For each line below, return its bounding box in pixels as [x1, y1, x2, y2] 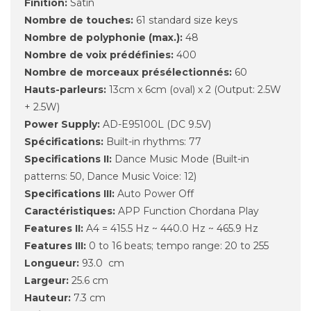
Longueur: [24, 256, 79, 269]
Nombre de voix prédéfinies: [24, 48, 174, 61]
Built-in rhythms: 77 [103, 135, 201, 148]
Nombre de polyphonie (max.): [24, 31, 183, 44]
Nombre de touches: [24, 13, 133, 26]
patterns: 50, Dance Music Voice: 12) [24, 169, 196, 183]
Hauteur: [24, 291, 71, 304]
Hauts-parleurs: [24, 83, 106, 96]
